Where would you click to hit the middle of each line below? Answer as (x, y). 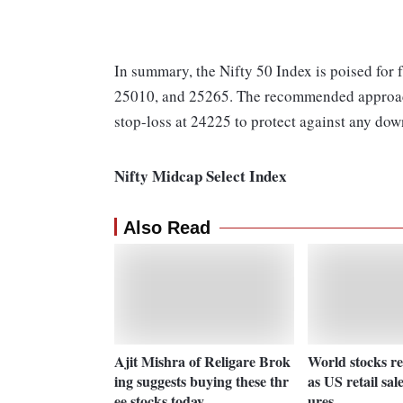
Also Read (167, 228)
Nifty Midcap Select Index (201, 176)
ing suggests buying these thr (201, 381)
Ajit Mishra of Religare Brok (202, 361)
